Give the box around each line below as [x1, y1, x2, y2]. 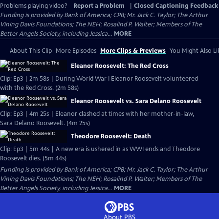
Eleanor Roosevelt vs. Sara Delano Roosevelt [71, 97, 201, 105]
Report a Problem [73, 2, 125, 10]
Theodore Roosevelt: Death [71, 132, 151, 140]
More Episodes [56, 47, 96, 55]
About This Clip [10, 47, 52, 55]
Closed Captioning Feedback [134, 2, 218, 10]
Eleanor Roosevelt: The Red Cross [71, 62, 169, 70]
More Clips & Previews [100, 47, 166, 55]
